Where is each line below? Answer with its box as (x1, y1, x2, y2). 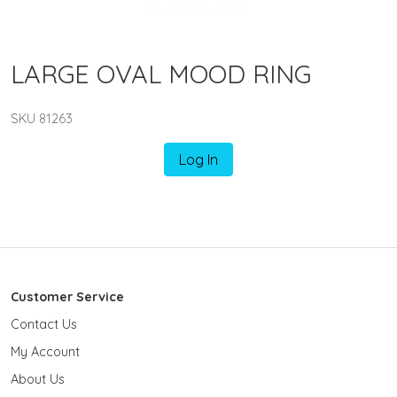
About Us (11, 370, 65, 387)
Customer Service (11, 288, 124, 305)
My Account (11, 343, 80, 360)
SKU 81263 (11, 110, 73, 127)
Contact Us (11, 315, 77, 332)
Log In (179, 150, 218, 168)
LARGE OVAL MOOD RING (11, 57, 311, 90)
